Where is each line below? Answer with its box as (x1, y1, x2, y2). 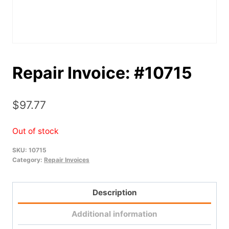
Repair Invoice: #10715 (12, 63, 192, 83)
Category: (12, 156, 44, 164)
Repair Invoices (44, 156, 89, 164)
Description (92, 187, 137, 197)
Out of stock (12, 126, 59, 136)
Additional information (72, 209, 157, 219)
